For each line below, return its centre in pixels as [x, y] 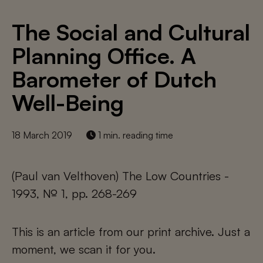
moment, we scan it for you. [84, 249]
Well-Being [68, 102]
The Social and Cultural [131, 32]
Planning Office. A [104, 55]
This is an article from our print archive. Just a [131, 232]
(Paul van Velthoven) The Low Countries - [120, 176]
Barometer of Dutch [114, 79]
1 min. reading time [134, 135]
